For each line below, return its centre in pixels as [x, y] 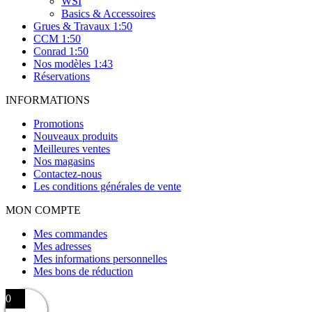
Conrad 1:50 [61, 51]
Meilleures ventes [72, 148]
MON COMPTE [43, 210]
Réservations [62, 76]
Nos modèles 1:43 [73, 63]
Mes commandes [70, 233]
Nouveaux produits [76, 136]
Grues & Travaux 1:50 [83, 26]
